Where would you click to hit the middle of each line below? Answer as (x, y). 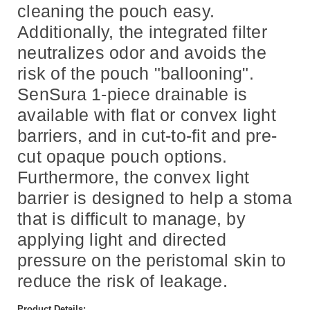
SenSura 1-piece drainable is (132, 94)
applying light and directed (122, 240)
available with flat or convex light (147, 115)
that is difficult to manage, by (131, 219)
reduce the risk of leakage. (122, 281)
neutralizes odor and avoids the (142, 53)
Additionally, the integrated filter (142, 32)
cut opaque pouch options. (122, 157)
